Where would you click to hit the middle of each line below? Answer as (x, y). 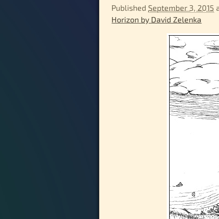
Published (130, 8)
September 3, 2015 (181, 8)
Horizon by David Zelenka (157, 20)
